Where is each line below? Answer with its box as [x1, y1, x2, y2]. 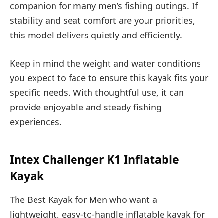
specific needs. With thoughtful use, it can [10, 86, 184, 98]
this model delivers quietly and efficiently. [10, 29, 182, 41]
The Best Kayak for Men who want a [10, 193, 157, 205]
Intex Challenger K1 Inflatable [10, 151, 179, 167]
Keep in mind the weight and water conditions [10, 57, 201, 69]
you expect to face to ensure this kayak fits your [10, 72, 208, 84]
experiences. [10, 115, 62, 127]
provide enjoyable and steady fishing [10, 101, 162, 113]
